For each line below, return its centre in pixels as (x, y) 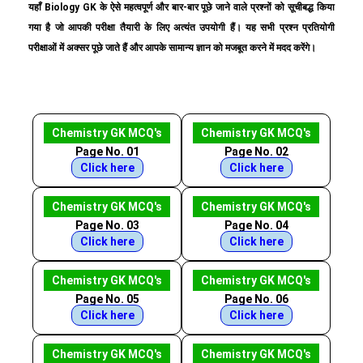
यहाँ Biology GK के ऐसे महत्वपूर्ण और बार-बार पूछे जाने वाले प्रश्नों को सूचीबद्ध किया (181, 7)
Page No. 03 (107, 225)
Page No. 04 (256, 225)
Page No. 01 (107, 152)
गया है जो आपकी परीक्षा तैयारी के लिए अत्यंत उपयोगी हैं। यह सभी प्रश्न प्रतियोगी (181, 28)
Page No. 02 (256, 152)
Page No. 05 (107, 299)
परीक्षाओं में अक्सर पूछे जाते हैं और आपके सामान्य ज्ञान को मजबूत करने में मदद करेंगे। (172, 48)
